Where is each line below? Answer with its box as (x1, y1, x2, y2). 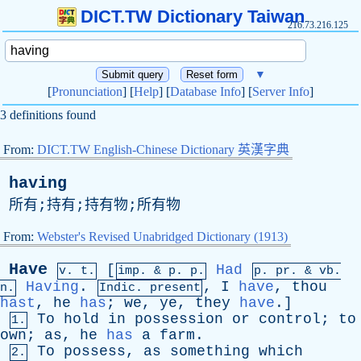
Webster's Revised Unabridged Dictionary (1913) (37, 230, 288, 243)
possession (135, 311, 223, 327)
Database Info (170, 85, 241, 98)
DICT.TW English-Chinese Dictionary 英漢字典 (37, 143, 289, 156)
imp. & (118, 264, 168, 278)
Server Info (252, 85, 309, 98)
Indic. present (99, 281, 201, 295)
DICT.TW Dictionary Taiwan (80, 6, 305, 27)
